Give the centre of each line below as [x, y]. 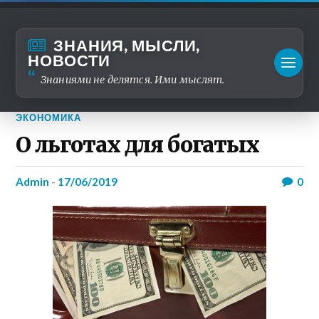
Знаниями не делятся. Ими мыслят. [133, 79]
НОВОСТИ [69, 60]
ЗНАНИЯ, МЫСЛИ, [127, 45]
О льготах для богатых [138, 145]
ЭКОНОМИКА [49, 118]
